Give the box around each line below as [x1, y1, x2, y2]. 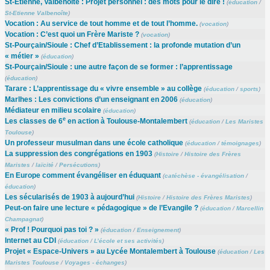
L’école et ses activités [93, 237, 162, 244]
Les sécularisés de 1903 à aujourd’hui [4, 192, 134, 201]
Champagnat [4, 215, 42, 222]
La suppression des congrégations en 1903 [4, 149, 152, 158]
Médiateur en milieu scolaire [4, 105, 101, 115]
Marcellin [236, 204, 263, 212]
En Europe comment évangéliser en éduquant [4, 171, 161, 180]
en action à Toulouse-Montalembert [65, 116, 187, 125]
